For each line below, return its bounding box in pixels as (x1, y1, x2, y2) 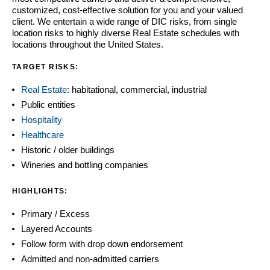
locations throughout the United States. (12, 39, 163, 49)
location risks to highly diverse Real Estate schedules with (12, 27, 239, 38)
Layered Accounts (21, 223, 92, 234)
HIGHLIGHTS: (12, 186, 68, 195)
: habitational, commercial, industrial (67, 84, 207, 95)
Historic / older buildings (21, 144, 115, 155)
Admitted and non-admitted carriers (21, 253, 159, 264)
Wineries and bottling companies (21, 159, 148, 170)
